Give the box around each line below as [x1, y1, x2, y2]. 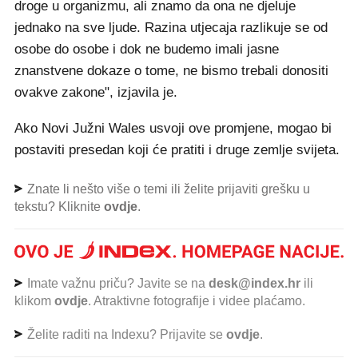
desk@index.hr [209, 276, 300, 290]
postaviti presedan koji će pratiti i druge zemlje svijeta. [14, 142, 340, 157]
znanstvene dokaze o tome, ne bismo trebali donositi [14, 63, 328, 78]
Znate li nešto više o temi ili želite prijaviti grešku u [24, 182, 310, 196]
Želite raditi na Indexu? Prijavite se [24, 327, 226, 341]
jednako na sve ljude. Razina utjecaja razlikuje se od [14, 20, 328, 35]
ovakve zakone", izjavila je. [14, 85, 177, 100]
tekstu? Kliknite [14, 200, 104, 213]
